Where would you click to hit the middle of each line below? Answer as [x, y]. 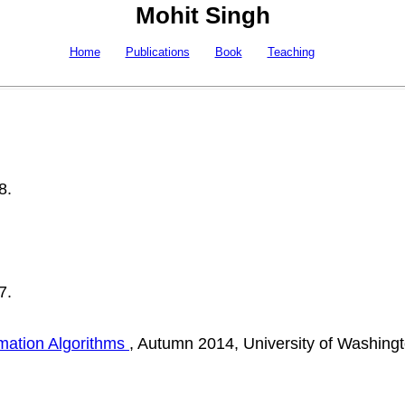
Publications [157, 52]
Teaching [291, 52]
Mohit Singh [202, 15]
